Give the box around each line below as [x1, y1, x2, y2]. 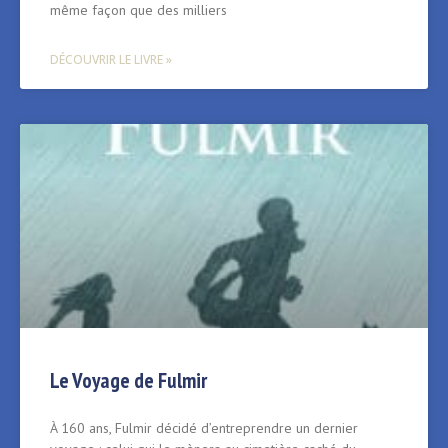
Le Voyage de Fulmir [50, 367, 207, 395]
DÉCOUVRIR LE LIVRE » [50, 51, 172, 69]
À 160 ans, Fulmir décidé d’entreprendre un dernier [50, 419, 358, 438]
